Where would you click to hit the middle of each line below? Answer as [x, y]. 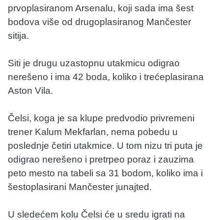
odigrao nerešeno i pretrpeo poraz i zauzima [101, 160]
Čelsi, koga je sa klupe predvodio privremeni [101, 118]
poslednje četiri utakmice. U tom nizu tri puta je [105, 146]
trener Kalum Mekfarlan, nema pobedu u [93, 132]
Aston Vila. [30, 91]
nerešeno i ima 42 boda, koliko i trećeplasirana [106, 77]
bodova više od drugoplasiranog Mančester [99, 22]
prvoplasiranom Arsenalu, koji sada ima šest [101, 8]
